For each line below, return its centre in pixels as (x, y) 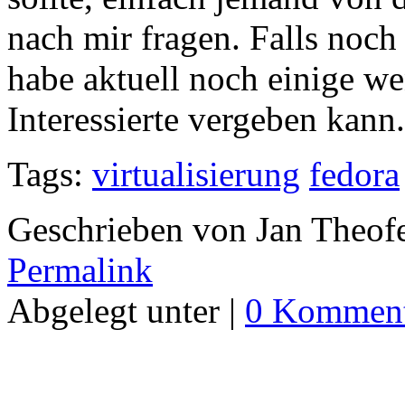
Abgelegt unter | (126, 311)
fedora (354, 174)
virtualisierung (196, 174)
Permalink (80, 270)
